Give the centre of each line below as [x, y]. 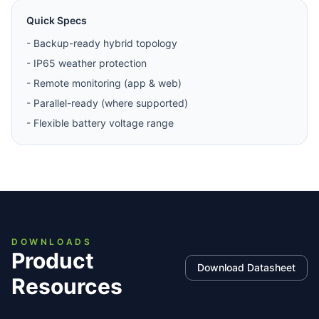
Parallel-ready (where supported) [111, 103]
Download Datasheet [246, 268]
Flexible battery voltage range [104, 123]
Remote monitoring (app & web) [108, 83]
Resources [67, 287]
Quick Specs [57, 21]
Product [53, 261]
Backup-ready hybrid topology [105, 43]
